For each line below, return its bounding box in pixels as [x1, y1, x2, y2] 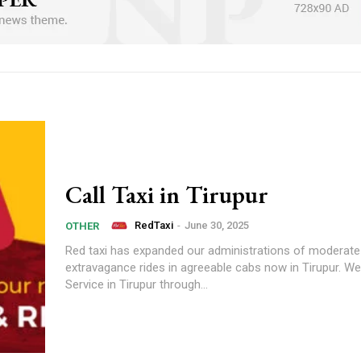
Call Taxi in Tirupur [65, 178, 268, 210]
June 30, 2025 [185, 218, 249, 231]
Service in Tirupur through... [65, 276, 208, 292]
